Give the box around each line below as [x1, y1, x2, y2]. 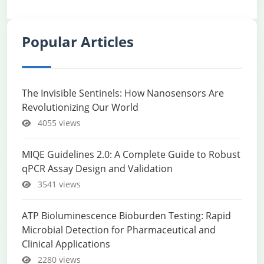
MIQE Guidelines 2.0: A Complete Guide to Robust [22, 148, 240, 161]
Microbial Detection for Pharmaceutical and [22, 223, 216, 236]
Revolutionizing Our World [22, 101, 138, 114]
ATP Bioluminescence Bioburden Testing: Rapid [22, 209, 231, 222]
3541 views [35, 179, 81, 190]
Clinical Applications [22, 237, 110, 250]
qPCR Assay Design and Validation [22, 162, 173, 175]
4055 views [35, 117, 81, 128]
